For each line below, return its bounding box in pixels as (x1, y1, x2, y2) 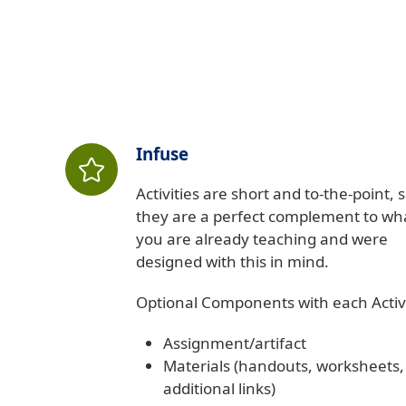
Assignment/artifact (163, 333, 306, 354)
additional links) (163, 378, 275, 400)
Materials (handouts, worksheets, (163, 355, 404, 377)
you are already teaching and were (136, 228, 388, 250)
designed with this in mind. (136, 251, 329, 273)
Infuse (136, 142, 188, 166)
